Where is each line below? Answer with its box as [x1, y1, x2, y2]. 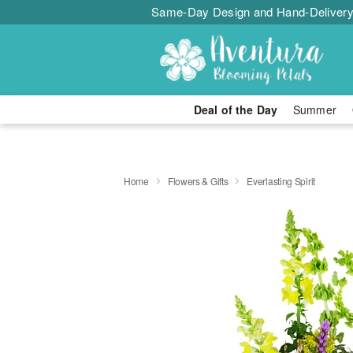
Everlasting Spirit [247, 173, 315, 188]
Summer [293, 102, 336, 117]
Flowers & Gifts [167, 173, 229, 188]
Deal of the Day [193, 102, 277, 117]
